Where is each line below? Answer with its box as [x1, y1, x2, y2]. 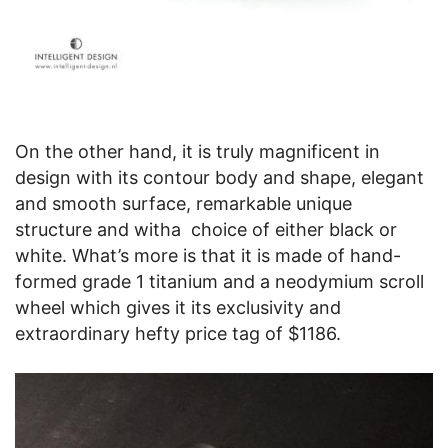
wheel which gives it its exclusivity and [15, 296, 341, 318]
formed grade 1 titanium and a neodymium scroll [15, 270, 424, 292]
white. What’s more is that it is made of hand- [15, 244, 401, 266]
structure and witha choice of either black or [15, 218, 397, 240]
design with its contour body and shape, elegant [15, 166, 424, 188]
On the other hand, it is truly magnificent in [15, 140, 380, 162]
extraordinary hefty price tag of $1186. [15, 322, 341, 344]
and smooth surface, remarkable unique [15, 192, 352, 214]
